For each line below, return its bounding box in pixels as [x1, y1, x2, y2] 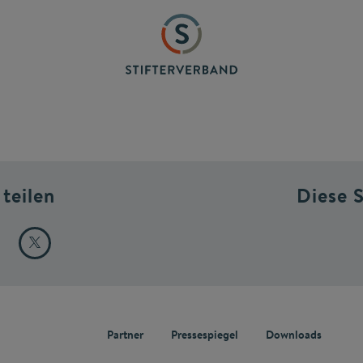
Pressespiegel [171, 327, 239, 344]
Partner [107, 327, 144, 344]
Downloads [266, 327, 322, 344]
